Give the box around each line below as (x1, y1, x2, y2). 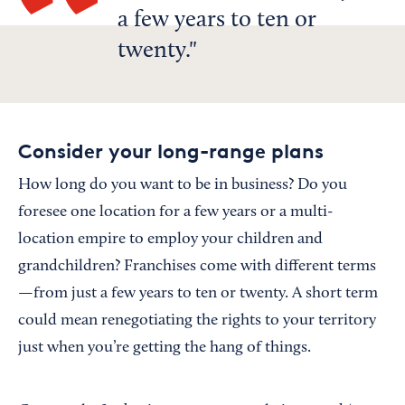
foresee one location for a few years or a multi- (18, 204, 333, 221)
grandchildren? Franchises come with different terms (18, 259, 376, 276)
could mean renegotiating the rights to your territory (18, 313, 376, 330)
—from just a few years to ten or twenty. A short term (18, 286, 378, 303)
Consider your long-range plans (18, 139, 324, 164)
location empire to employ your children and (18, 231, 323, 249)
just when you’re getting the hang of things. (18, 340, 311, 357)
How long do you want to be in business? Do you (18, 177, 347, 194)
